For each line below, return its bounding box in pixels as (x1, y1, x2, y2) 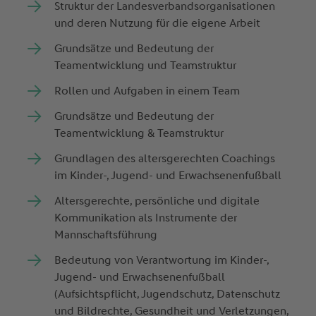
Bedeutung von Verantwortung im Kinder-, (54, 253, 269, 267)
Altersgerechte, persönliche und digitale (54, 194, 260, 208)
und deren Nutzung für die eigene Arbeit (54, 16, 264, 30)
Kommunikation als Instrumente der (54, 211, 238, 225)
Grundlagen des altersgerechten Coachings (54, 152, 276, 166)
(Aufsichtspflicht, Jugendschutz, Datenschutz (54, 287, 281, 301)
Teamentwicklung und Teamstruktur (54, 59, 240, 73)
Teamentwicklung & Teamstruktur (54, 126, 227, 140)
